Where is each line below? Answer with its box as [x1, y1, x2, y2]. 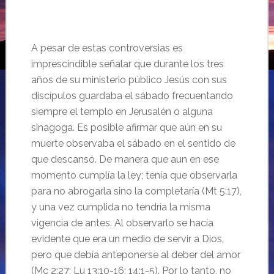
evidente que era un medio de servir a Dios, [31, 233, 224, 245]
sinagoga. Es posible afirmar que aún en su [31, 122, 222, 133]
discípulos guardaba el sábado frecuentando [31, 90, 233, 102]
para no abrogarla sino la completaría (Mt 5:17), [31, 185, 242, 197]
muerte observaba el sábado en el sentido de [31, 138, 235, 149]
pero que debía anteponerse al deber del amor [31, 249, 240, 261]
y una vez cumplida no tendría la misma [31, 201, 210, 213]
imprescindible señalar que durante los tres [31, 58, 224, 70]
